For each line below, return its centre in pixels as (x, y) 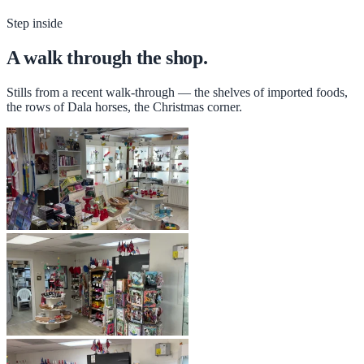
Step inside (35, 23)
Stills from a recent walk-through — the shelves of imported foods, (177, 92)
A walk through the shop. (107, 57)
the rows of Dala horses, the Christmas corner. (124, 106)
